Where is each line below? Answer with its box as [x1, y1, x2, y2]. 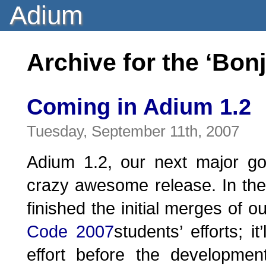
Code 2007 [27, 221, 114, 241]
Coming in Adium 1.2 [27, 94, 251, 119]
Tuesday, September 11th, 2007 [27, 122, 239, 140]
